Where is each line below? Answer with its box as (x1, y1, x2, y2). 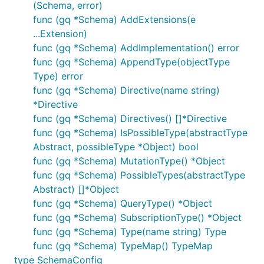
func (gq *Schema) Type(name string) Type (33, 226, 226, 237)
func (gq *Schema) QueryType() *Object (33, 197, 212, 209)
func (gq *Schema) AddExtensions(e (33, 14, 196, 25)
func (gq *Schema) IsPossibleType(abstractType (33, 127, 247, 138)
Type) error (33, 70, 83, 82)
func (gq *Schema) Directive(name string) (33, 84, 220, 96)
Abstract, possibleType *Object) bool (33, 141, 199, 153)
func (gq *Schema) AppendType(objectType (33, 56, 230, 68)
